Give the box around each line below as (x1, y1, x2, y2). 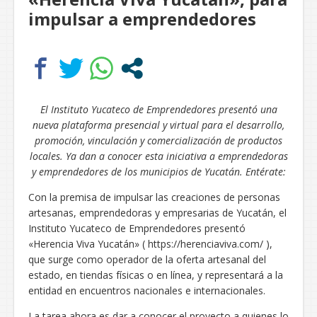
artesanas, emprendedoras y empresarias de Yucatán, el (28, 205, 287, 219)
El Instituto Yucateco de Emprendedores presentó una (40, 102, 277, 116)
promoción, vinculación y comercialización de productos (35, 133, 282, 147)
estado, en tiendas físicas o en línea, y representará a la (28, 267, 283, 282)
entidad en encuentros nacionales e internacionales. (28, 283, 265, 297)
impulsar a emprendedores (28, 6, 256, 30)
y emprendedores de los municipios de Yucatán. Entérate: (31, 164, 286, 178)
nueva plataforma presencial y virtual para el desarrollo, (33, 117, 284, 132)
